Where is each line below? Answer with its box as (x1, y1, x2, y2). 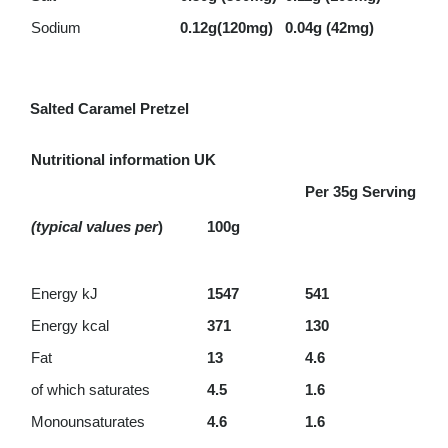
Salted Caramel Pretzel (29, 100, 189, 117)
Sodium (30, 19, 81, 36)
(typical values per (30, 218, 158, 235)
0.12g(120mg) (179, 19, 273, 36)
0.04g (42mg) (284, 19, 374, 36)
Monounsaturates (30, 413, 145, 430)
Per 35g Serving (304, 183, 416, 200)
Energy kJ (30, 285, 98, 302)
